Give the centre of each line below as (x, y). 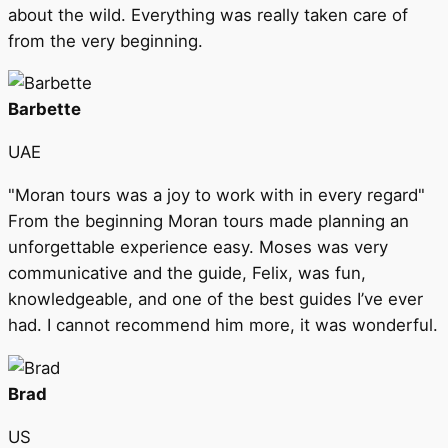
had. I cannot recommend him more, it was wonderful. (223, 324)
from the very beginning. (105, 40)
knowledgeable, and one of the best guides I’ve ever (215, 298)
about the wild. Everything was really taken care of (208, 14)
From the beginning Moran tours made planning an (208, 220)
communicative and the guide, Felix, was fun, (187, 272)
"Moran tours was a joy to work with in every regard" (216, 194)
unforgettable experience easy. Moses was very (198, 246)
